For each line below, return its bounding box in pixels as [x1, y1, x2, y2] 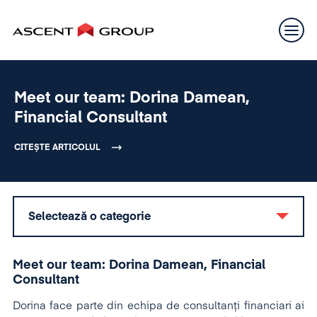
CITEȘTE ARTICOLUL [14, 144, 100, 152]
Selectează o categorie [28, 212, 151, 223]
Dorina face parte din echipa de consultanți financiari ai [13, 301, 304, 311]
